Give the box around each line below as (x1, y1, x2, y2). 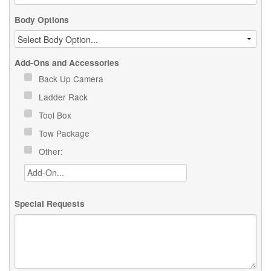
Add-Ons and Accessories (15, 56, 120, 68)
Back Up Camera (39, 72, 106, 85)
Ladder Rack (39, 90, 91, 103)
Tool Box (39, 108, 74, 121)
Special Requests (15, 198, 85, 210)
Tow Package (39, 126, 93, 139)
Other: (39, 145, 66, 157)
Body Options (15, 13, 70, 25)
